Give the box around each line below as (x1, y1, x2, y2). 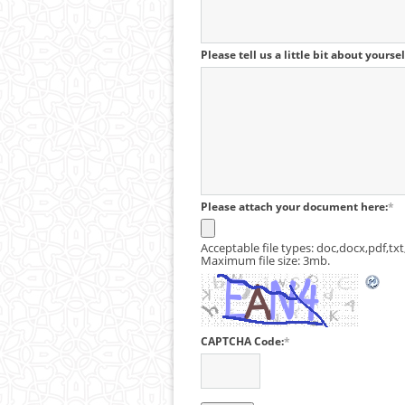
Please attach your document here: (201, 199, 388, 214)
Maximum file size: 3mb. (201, 252, 330, 268)
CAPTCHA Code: (201, 334, 284, 349)
